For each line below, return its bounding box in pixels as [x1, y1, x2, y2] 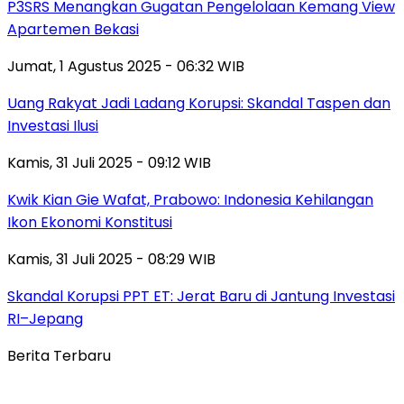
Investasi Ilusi [7, 115, 98, 136]
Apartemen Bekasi [7, 18, 139, 40]
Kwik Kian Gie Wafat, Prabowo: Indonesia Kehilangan [7, 188, 373, 210]
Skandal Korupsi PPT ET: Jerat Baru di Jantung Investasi [7, 285, 395, 307]
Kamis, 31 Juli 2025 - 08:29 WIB [7, 248, 216, 270]
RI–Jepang [7, 308, 83, 329]
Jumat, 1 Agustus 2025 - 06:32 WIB [7, 55, 244, 77]
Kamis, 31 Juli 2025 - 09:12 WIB [7, 151, 211, 173]
